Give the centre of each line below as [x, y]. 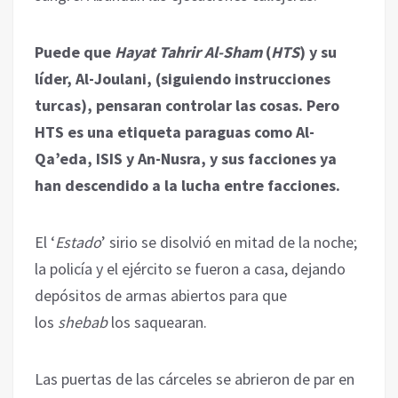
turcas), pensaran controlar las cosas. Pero [187, 105]
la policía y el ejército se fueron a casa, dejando [190, 268]
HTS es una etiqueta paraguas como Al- [175, 131]
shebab [83, 322]
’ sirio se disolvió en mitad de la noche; [229, 242]
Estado [78, 242]
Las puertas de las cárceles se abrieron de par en [195, 378]
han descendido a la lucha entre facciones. [187, 185]
